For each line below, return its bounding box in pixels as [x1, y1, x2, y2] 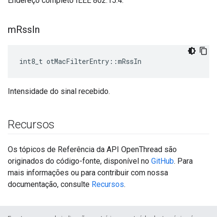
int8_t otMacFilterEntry [19, 57, 109, 66]
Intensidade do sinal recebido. [8, 87, 110, 96]
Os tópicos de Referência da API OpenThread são [8, 145, 177, 154]
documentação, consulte [8, 180, 92, 189]
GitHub [151, 156, 174, 166]
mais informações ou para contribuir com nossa [8, 168, 168, 177]
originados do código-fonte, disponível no [8, 156, 151, 166]
